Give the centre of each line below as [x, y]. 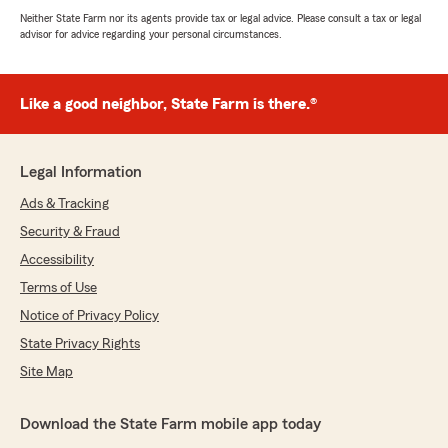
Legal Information [81, 172]
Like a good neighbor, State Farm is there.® [168, 104]
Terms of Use [58, 288]
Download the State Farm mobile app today [170, 424]
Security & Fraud [70, 232]
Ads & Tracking [64, 204]
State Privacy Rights [80, 344]
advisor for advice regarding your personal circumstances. [151, 34]
